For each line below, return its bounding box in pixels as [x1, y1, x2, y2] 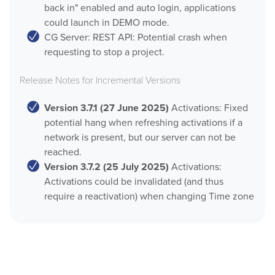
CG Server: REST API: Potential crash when [44, 30, 227, 45]
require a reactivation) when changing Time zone [44, 188, 254, 203]
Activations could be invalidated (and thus [44, 174, 223, 188]
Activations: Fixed [168, 100, 248, 115]
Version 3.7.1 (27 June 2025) [44, 100, 169, 115]
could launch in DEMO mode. [44, 15, 169, 30]
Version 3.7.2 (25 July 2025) [44, 159, 169, 174]
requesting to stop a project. [44, 45, 165, 60]
